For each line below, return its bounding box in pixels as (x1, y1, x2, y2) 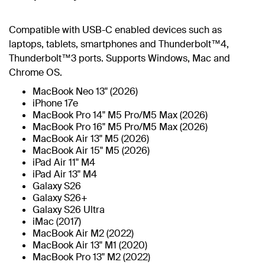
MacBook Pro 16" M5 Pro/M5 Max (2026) (33, 120, 208, 133)
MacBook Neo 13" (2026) (33, 85, 138, 98)
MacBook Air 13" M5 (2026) (33, 132, 149, 145)
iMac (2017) (33, 215, 81, 228)
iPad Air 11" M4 (33, 156, 95, 169)
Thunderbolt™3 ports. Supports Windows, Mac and (9, 51, 230, 64)
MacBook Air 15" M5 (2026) (33, 144, 150, 157)
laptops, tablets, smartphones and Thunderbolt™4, (9, 37, 229, 50)
